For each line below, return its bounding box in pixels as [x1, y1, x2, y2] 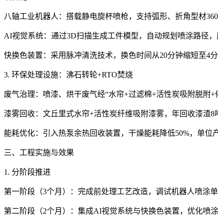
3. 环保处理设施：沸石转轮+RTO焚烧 [4, 70, 133, 79]
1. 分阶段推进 [4, 167, 51, 176]
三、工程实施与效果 [4, 148, 74, 157]
